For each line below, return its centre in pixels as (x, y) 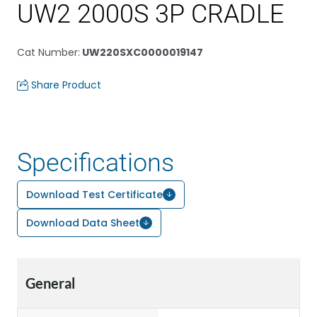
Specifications (96, 163)
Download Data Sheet (83, 223)
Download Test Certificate (94, 195)
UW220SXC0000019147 (142, 52)
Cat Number (47, 52)
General (50, 283)
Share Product (66, 85)
